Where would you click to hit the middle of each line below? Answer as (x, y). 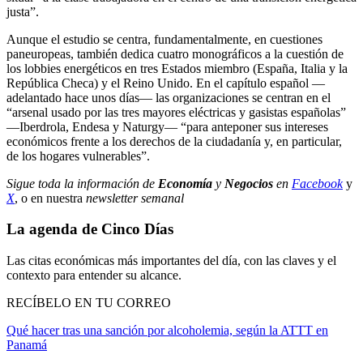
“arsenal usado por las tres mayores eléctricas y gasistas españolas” (176, 112)
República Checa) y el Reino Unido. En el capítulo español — (166, 83)
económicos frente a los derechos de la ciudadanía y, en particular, (174, 141)
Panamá (27, 345)
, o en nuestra (50, 198)
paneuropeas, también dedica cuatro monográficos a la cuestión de (175, 53)
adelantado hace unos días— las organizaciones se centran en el (169, 97)
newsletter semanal (135, 198)
